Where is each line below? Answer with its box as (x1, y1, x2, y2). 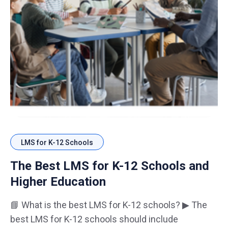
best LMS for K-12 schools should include (10, 214, 178, 225)
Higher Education (10, 175, 106, 189)
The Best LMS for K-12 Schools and (10, 159, 209, 174)
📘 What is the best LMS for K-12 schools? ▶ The (10, 199, 191, 211)
